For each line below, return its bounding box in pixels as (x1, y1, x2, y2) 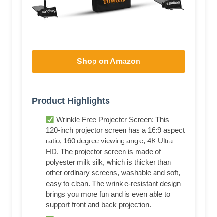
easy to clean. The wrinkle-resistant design (46, 179, 181, 188)
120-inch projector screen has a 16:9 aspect (46, 126, 185, 135)
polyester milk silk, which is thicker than (46, 158, 171, 167)
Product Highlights (32, 96, 110, 106)
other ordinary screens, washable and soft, (46, 169, 180, 177)
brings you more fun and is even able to (46, 190, 170, 199)
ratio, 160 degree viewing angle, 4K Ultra (46, 137, 173, 145)
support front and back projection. (46, 201, 151, 209)
